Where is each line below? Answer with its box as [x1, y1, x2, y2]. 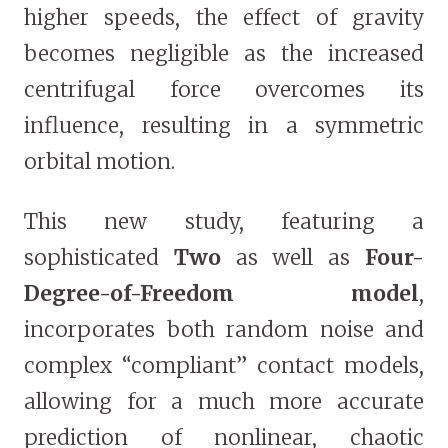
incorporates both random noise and [24, 316, 424, 344]
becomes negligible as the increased [24, 40, 424, 68]
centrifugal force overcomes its [24, 76, 424, 104]
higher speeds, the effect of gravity [24, 4, 424, 32]
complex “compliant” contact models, [24, 352, 424, 380]
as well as [220, 244, 366, 272]
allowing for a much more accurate [24, 388, 424, 416]
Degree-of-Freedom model [24, 280, 419, 308]
